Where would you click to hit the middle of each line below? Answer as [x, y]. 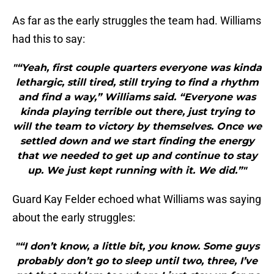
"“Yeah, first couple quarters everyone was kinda [137, 68]
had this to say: [49, 39]
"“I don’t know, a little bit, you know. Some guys [137, 246]
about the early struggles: [74, 218]
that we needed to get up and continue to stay [137, 156]
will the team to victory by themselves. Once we [137, 127]
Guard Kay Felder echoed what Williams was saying [137, 199]
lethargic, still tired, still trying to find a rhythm [137, 83]
